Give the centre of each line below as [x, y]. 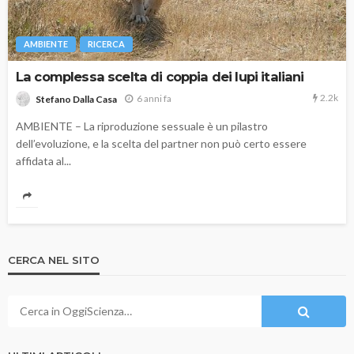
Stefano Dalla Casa [76, 99]
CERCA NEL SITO [54, 260]
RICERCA [106, 44]
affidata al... [43, 160]
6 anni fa [154, 99]
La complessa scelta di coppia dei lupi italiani [160, 77]
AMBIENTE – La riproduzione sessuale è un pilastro [142, 126]
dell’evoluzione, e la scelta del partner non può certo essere [161, 143]
